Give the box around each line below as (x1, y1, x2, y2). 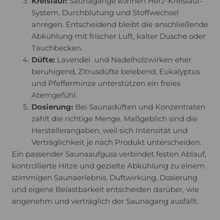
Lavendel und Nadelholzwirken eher (55, 55, 192, 65)
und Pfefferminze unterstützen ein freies (31, 79, 180, 88)
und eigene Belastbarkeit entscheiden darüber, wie (12, 185, 199, 194)
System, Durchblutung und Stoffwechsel (31, 8, 179, 18)
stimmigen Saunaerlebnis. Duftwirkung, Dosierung (12, 173, 197, 183)
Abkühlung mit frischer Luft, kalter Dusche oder (31, 31, 206, 41)
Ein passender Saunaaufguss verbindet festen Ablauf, (12, 149, 206, 159)
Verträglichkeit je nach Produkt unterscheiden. (31, 137, 201, 147)
